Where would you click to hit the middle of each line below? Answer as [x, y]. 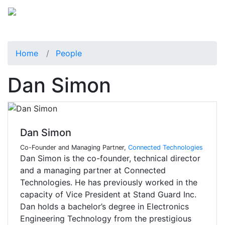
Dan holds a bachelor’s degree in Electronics [104, 207]
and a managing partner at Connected [93, 171]
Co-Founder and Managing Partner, [74, 148]
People [69, 53]
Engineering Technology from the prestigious [106, 219]
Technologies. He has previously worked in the [109, 183]
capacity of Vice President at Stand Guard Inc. [108, 195]
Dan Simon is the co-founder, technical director [110, 158]
